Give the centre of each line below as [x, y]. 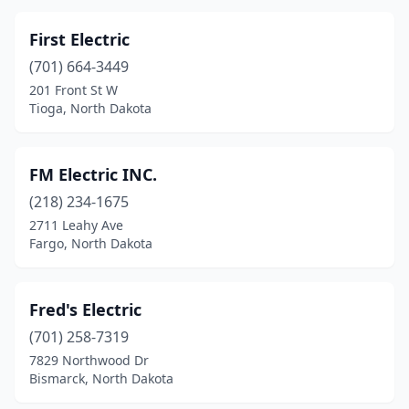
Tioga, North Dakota [90, 108]
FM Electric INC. [93, 174]
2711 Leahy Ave [76, 225]
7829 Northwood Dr [89, 360]
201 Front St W [73, 90]
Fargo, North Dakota [91, 243]
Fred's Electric [85, 309]
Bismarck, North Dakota [101, 378]
